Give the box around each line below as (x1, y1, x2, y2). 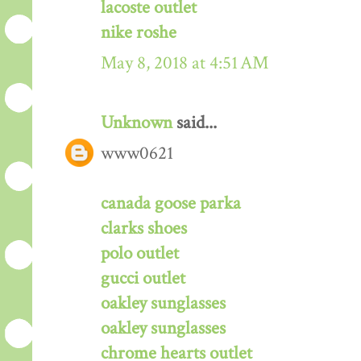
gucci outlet (101, 266, 185, 290)
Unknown (101, 110, 172, 135)
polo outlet (101, 241, 179, 265)
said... (172, 110, 217, 135)
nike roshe (101, 20, 176, 44)
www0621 (101, 141, 173, 165)
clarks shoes (101, 216, 187, 240)
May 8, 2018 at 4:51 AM (101, 51, 268, 75)
